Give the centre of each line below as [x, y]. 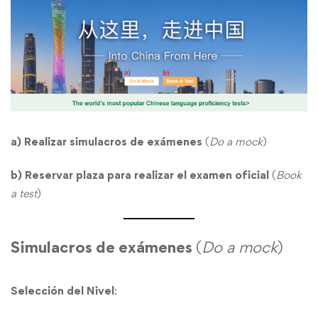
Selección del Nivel [62, 290]
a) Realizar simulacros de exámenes [106, 141]
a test [24, 193]
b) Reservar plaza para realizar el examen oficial [140, 175]
